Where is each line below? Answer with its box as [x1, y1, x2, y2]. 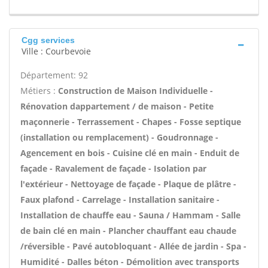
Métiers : [20, 85, 58, 96]
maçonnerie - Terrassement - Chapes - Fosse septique [20, 116, 241, 127]
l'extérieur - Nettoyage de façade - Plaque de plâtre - [20, 178, 236, 190]
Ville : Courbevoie [22, 45, 91, 57]
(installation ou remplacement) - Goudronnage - [20, 132, 218, 143]
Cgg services [22, 35, 75, 45]
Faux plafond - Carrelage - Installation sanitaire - [20, 194, 220, 205]
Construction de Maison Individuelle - [58, 85, 213, 96]
